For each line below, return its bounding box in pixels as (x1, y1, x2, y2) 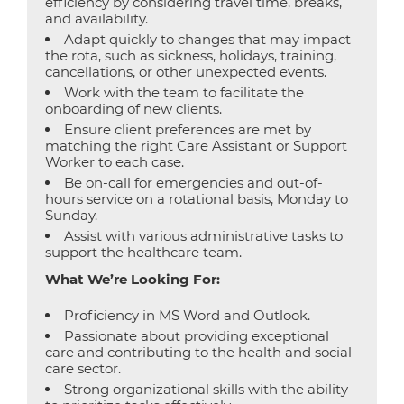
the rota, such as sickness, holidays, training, (45, 47, 336, 64)
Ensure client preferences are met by (64, 121, 311, 138)
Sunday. (45, 207, 97, 224)
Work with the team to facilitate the (64, 84, 304, 101)
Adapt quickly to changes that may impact (64, 31, 351, 48)
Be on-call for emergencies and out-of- (64, 174, 323, 191)
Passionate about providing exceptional (64, 327, 329, 344)
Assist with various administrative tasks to (64, 227, 343, 244)
